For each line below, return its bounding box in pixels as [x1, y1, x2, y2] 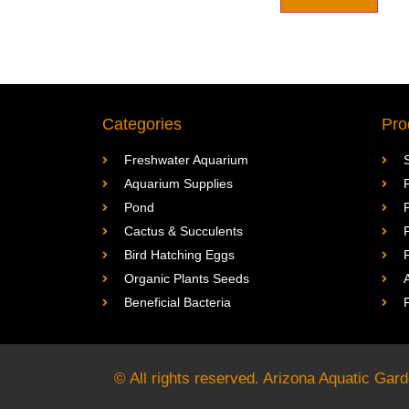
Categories [102, 115, 182, 133]
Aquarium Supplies [124, 176, 233, 191]
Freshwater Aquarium [124, 152, 248, 167]
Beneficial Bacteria [124, 295, 231, 309]
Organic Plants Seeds [124, 271, 249, 286]
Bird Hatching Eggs [124, 247, 235, 262]
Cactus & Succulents [124, 224, 243, 238]
